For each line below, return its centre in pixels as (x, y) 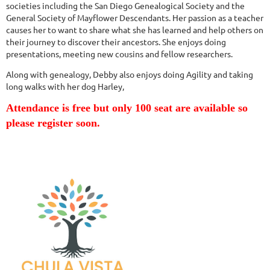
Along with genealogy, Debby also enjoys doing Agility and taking (130, 74)
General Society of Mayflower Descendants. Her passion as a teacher (135, 17)
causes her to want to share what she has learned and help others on (135, 30)
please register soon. (53, 123)
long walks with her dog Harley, (65, 86)
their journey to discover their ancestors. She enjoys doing (116, 42)
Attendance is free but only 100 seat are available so (127, 108)
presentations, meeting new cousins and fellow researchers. (119, 54)
